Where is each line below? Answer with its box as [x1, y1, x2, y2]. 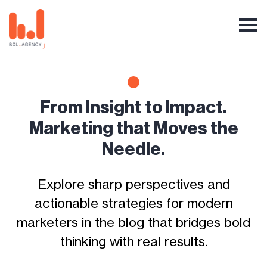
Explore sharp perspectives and [37, 176, 230, 193]
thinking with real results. [60, 233, 207, 250]
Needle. [102, 138, 165, 160]
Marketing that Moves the [29, 117, 238, 139]
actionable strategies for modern [34, 195, 233, 212]
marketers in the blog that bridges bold [17, 214, 250, 231]
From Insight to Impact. [40, 97, 227, 119]
